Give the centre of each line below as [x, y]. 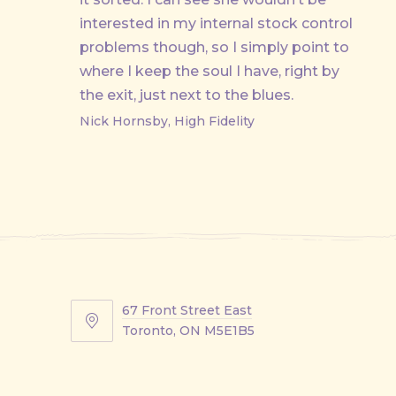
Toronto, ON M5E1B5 [188, 331]
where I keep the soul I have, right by [209, 71]
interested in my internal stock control [216, 23]
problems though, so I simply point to [214, 47]
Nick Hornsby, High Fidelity [167, 121]
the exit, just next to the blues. [187, 95]
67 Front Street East [187, 310]
